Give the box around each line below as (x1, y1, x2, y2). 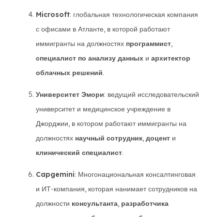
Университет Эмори (36, 90, 104, 99)
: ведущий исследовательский (104, 90, 199, 99)
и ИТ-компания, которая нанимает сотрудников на (36, 185, 197, 193)
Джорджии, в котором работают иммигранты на (36, 119, 186, 128)
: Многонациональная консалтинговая (75, 170, 196, 179)
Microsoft (36, 10, 70, 19)
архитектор (151, 54, 190, 62)
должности (36, 199, 72, 208)
